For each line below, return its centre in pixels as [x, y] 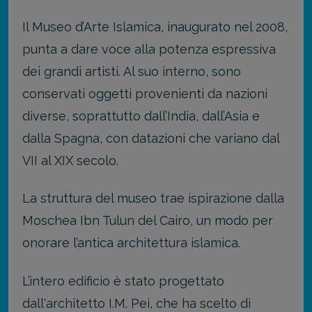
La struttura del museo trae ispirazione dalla [153, 198]
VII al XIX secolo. [70, 160]
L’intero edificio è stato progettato [123, 281]
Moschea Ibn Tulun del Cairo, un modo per [148, 221]
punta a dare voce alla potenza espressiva [149, 49]
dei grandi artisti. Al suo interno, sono [132, 71]
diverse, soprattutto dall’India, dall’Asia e [141, 116]
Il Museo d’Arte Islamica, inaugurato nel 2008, [155, 26]
